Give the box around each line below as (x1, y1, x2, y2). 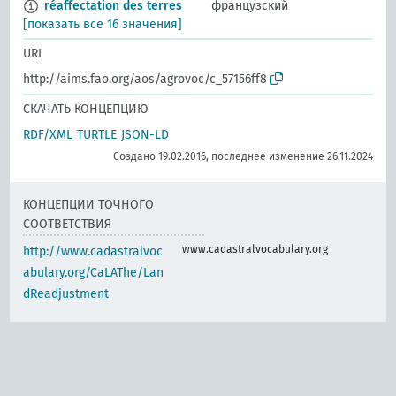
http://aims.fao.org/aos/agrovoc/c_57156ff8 (23, 72, 268, 88)
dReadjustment (23, 286, 110, 302)
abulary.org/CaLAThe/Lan (23, 265, 164, 281)
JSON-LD (121, 127, 170, 143)
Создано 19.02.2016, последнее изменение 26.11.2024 (112, 150, 373, 164)
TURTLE (77, 127, 118, 143)
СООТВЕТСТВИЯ (23, 217, 112, 232)
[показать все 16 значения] (23, 17, 183, 33)
